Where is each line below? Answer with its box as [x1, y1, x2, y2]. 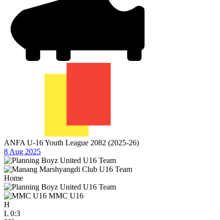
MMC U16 [49, 191, 83, 200]
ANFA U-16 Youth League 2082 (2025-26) [4, 138, 139, 147]
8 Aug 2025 [4, 147, 41, 156]
